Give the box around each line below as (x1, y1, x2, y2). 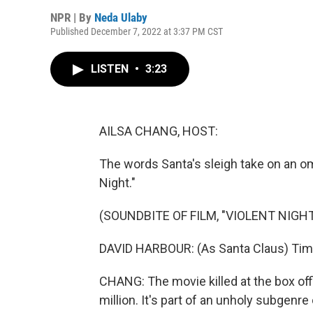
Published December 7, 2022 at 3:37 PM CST (50, 26, 223, 37)
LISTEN (91, 62, 131, 75)
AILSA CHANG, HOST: (99, 124, 218, 138)
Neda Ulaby (94, 10, 147, 24)
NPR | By (50, 10, 94, 24)
